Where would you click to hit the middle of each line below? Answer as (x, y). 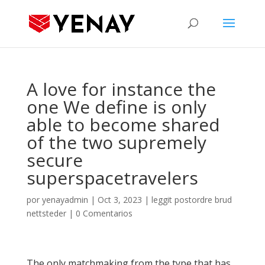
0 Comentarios (104, 213)
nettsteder (46, 213)
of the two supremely (116, 142)
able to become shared (123, 125)
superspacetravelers (112, 178)
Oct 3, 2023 (119, 200)
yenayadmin (65, 200)
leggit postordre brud (191, 200)
